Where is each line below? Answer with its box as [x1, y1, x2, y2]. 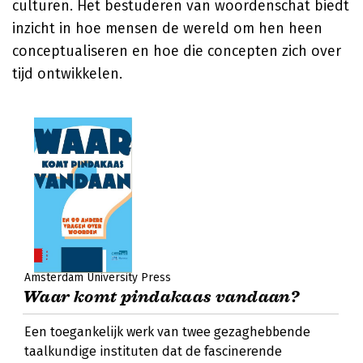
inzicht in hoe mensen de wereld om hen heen [12, 19, 322, 37]
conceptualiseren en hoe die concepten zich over [12, 42, 341, 60]
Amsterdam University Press [24, 271, 171, 284]
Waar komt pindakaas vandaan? [23, 287, 300, 307]
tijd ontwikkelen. [12, 65, 122, 83]
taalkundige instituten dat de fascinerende [24, 344, 282, 359]
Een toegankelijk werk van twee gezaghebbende [24, 324, 310, 340]
